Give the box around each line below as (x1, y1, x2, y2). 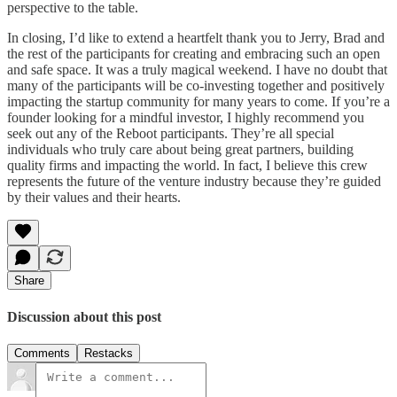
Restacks (84, 346, 133, 360)
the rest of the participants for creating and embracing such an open (7, 46, 380, 62)
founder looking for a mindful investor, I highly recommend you (7, 110, 364, 126)
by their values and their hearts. (7, 190, 181, 206)
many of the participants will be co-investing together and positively (7, 78, 385, 94)
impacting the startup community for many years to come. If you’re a (7, 94, 390, 110)
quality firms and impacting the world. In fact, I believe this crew (7, 158, 368, 174)
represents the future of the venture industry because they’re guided (7, 174, 381, 190)
